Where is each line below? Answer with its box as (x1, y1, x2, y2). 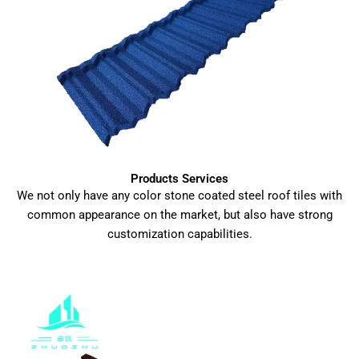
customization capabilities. (107, 227, 252, 242)
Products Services (131, 171, 228, 187)
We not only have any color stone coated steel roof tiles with (17, 188, 342, 204)
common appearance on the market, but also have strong (26, 208, 333, 223)
